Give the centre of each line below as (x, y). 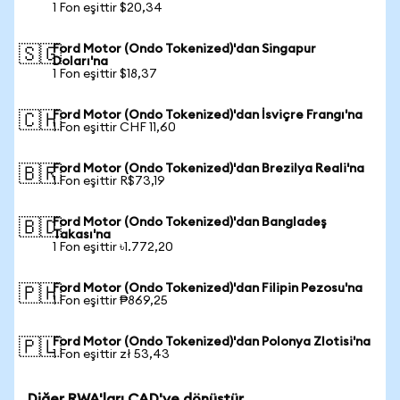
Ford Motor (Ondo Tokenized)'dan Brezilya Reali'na (208, 169)
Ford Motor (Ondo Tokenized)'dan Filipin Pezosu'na (208, 288)
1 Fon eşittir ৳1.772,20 (113, 247)
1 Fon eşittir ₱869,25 (110, 301)
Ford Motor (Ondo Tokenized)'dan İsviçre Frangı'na (208, 115)
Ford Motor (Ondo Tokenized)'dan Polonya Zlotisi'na (212, 342)
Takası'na (82, 235)
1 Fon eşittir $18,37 (105, 74)
